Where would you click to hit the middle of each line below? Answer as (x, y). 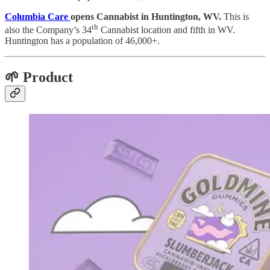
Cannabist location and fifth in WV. (167, 30)
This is (235, 16)
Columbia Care (38, 16)
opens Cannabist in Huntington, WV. (146, 16)
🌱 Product (39, 77)
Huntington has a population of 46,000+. (82, 41)
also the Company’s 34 (48, 30)
